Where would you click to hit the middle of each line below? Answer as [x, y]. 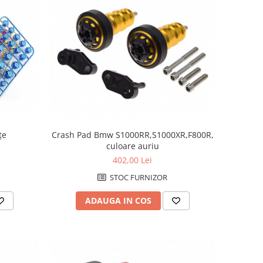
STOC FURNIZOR [138, 177]
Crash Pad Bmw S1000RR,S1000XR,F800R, [132, 134]
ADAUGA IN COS [118, 200]
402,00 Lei [133, 160]
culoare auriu [132, 146]
